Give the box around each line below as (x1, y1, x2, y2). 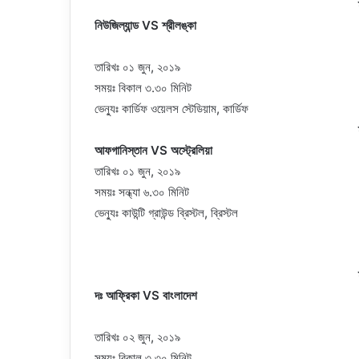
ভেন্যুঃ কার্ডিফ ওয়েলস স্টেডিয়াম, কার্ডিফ (95, 100, 248, 116)
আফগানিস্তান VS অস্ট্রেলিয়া (95, 142, 212, 158)
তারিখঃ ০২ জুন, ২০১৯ (95, 329, 180, 345)
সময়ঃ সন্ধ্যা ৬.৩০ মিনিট (95, 184, 189, 200)
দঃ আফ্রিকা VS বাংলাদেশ (95, 287, 197, 303)
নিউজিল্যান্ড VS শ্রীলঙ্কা (95, 17, 196, 33)
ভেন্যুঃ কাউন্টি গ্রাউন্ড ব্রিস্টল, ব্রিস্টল (95, 204, 238, 220)
